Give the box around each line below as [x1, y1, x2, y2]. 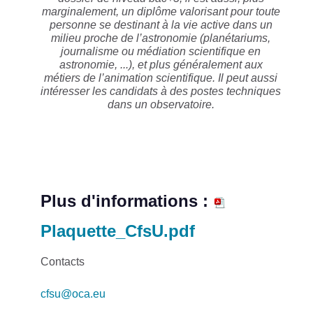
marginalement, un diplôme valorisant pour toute [41, 6, 280, 18]
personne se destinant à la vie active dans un [49, 19, 272, 31]
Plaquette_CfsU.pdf [41, 221, 195, 240]
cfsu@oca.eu [41, 287, 105, 300]
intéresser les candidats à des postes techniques [41, 85, 281, 98]
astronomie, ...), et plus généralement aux [59, 59, 263, 71]
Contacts [41, 255, 85, 268]
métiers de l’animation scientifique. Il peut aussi [44, 72, 277, 85]
